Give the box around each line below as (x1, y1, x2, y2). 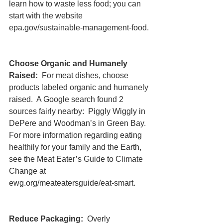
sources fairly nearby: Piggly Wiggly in (9, 107, 147, 116)
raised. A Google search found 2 (9, 95, 125, 104)
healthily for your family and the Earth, (9, 143, 143, 152)
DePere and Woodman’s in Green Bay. (9, 119, 150, 128)
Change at (9, 167, 48, 176)
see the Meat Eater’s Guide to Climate (9, 155, 145, 164)
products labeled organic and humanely (9, 83, 150, 92)
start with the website (9, 11, 85, 20)
